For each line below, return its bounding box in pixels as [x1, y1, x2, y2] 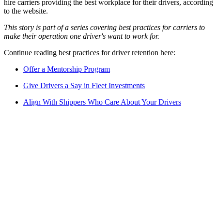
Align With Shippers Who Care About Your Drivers [23, 98, 181, 107]
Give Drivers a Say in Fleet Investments [23, 81, 145, 90]
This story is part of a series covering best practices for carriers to [4, 23, 205, 32]
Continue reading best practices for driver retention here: [4, 48, 177, 57]
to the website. [4, 7, 48, 15]
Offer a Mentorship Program [23, 65, 110, 74]
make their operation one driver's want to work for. [4, 32, 159, 41]
